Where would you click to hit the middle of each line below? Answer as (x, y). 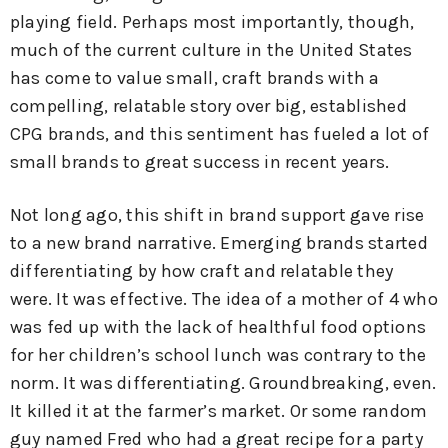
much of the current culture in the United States (211, 50)
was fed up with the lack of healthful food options (218, 326)
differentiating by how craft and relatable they (202, 270)
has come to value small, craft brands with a (195, 78)
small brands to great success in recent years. (200, 162)
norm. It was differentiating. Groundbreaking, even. (223, 382)
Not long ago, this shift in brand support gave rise (217, 214)
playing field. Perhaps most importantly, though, (212, 22)
